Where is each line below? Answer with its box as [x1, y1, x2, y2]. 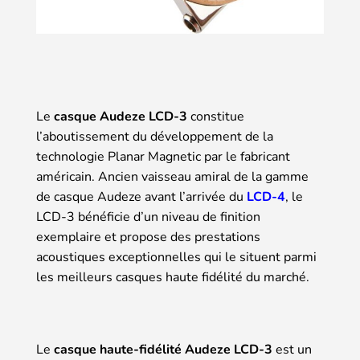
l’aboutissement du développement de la [36, 127, 273, 145]
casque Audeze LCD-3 [54, 107, 187, 125]
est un [272, 340, 312, 358]
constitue [187, 107, 244, 125]
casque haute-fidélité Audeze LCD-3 [54, 340, 272, 358]
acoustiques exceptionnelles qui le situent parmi [36, 247, 317, 266]
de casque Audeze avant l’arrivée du [36, 187, 247, 206]
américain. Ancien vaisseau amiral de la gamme [36, 167, 309, 186]
